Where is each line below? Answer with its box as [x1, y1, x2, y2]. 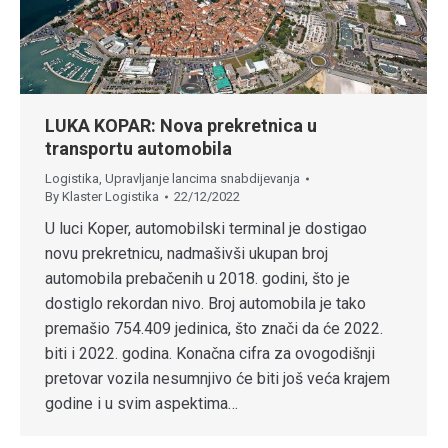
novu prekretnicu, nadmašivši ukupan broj [45, 243, 328, 263]
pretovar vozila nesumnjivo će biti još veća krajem [45, 368, 390, 388]
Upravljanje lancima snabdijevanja [105, 170, 300, 186]
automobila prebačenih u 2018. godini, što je [45, 268, 350, 288]
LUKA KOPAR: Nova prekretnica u [45, 114, 317, 136]
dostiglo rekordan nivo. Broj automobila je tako [45, 293, 366, 313]
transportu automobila [45, 137, 232, 159]
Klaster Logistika [62, 188, 159, 204]
